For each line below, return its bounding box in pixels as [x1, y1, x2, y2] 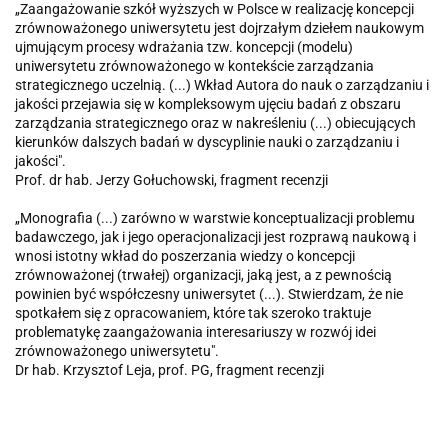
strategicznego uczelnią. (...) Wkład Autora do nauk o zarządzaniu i [15, 76, 429, 93]
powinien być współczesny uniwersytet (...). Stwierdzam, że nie [15, 285, 403, 302]
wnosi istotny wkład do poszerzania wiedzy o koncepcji [15, 247, 355, 264]
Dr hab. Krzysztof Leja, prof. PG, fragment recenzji [15, 361, 324, 378]
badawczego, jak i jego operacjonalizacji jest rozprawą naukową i [15, 228, 416, 245]
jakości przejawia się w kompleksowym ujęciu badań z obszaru [15, 95, 401, 112]
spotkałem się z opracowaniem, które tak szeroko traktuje [15, 304, 371, 321]
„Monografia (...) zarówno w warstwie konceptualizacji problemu [15, 209, 415, 226]
